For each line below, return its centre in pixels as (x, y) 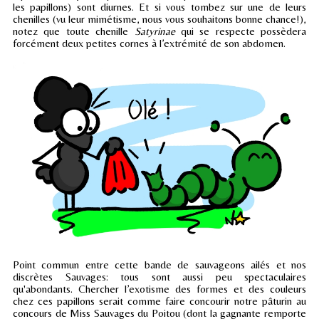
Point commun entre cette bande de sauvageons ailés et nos (159, 264)
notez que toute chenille (74, 31)
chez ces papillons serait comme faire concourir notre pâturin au (159, 300)
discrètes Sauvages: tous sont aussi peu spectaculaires (159, 276)
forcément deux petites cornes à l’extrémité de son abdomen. (149, 43)
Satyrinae (155, 31)
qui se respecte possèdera (240, 31)
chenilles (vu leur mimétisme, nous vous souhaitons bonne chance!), (159, 19)
